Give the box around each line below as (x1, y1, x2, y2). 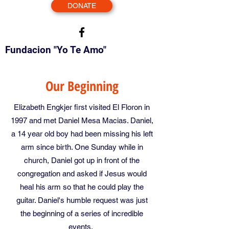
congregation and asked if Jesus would (17, 169, 147, 178)
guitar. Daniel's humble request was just (16, 196, 148, 204)
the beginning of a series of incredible (20, 209, 143, 218)
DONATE (67, 2, 96, 10)
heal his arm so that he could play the (20, 182, 144, 191)
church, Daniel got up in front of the (24, 156, 140, 165)
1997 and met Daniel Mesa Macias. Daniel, (10, 116, 153, 125)
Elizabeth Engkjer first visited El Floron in (14, 103, 150, 111)
